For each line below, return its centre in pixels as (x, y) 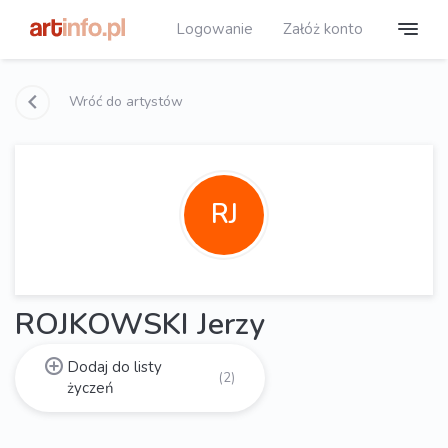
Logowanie (214, 28)
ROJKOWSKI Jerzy (140, 324)
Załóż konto (323, 28)
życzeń (90, 387)
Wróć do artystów (124, 101)
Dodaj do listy (114, 366)
